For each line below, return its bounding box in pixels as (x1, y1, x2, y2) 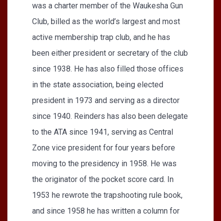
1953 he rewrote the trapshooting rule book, (32, 190, 183, 200)
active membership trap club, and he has (32, 32, 170, 42)
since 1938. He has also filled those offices (32, 64, 184, 74)
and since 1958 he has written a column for (32, 206, 180, 216)
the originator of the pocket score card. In (32, 174, 174, 184)
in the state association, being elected (32, 79, 163, 89)
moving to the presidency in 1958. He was (32, 158, 177, 168)
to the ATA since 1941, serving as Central (32, 127, 173, 137)
